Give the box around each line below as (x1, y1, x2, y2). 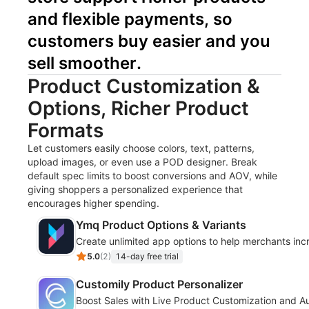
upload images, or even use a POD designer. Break (28, 156, 257, 168)
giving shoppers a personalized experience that (28, 183, 243, 195)
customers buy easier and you (28, 31, 270, 51)
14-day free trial (115, 251, 179, 261)
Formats (28, 119, 103, 142)
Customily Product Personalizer (76, 277, 243, 291)
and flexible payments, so (28, 9, 232, 29)
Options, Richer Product (28, 97, 249, 120)
